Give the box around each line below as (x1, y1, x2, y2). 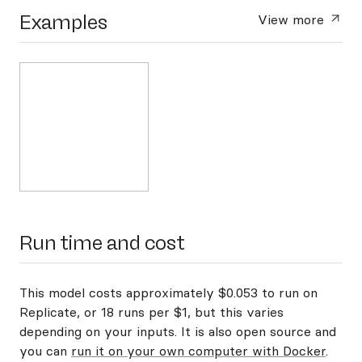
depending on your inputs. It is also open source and (19, 323, 336, 339)
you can (19, 343, 71, 359)
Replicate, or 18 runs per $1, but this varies (19, 304, 284, 320)
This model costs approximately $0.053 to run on (19, 284, 318, 301)
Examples (19, 11, 107, 34)
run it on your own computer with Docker (71, 343, 326, 359)
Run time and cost (19, 231, 185, 255)
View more (258, 11, 329, 27)
